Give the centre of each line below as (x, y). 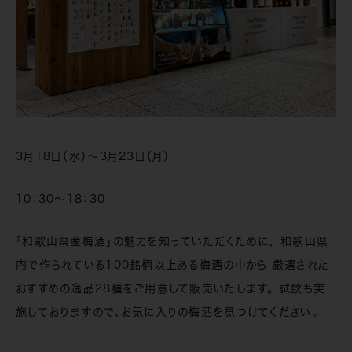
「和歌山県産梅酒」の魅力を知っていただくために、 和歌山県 (172, 241)
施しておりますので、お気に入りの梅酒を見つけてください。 (167, 312)
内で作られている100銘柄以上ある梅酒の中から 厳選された (173, 264)
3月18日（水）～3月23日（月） (93, 156)
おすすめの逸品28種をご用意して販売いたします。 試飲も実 (171, 288)
